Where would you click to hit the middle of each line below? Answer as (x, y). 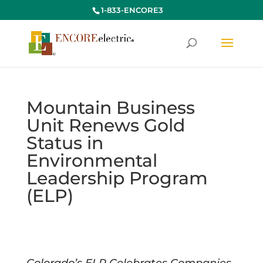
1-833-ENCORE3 (132, 10)
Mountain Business (110, 108)
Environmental (92, 161)
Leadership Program (117, 178)
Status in (65, 143)
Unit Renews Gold (105, 125)
